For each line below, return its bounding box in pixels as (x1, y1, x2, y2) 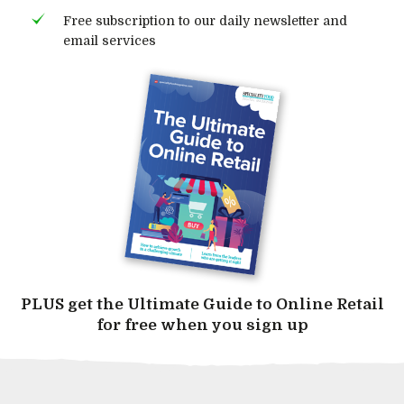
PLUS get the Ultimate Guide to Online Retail (20, 296, 384, 314)
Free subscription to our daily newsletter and (63, 13, 347, 28)
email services (63, 32, 156, 48)
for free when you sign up (96, 317, 308, 335)
